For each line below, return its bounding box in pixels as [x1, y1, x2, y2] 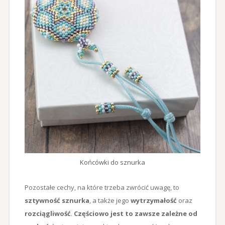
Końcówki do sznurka [79, 157, 145, 167]
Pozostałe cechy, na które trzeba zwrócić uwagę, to [24, 182, 179, 192]
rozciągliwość [24, 208, 71, 218]
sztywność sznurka [24, 195, 89, 205]
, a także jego [89, 195, 131, 205]
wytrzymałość [130, 195, 178, 205]
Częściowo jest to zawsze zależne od [73, 208, 197, 218]
